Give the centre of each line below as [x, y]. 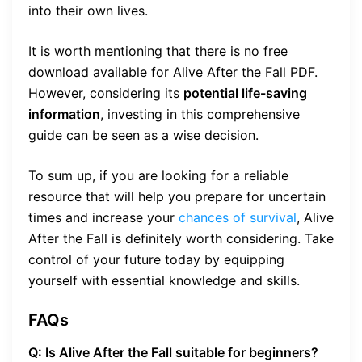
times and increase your [103, 218]
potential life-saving [245, 93]
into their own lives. [88, 11]
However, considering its [106, 93]
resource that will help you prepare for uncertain [177, 197]
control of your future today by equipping [156, 260]
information [64, 114]
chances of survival [238, 218]
